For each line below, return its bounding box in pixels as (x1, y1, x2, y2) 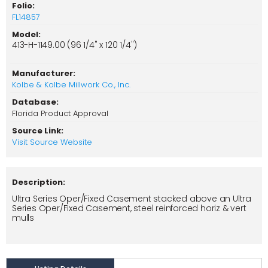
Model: (12, 29, 41, 41)
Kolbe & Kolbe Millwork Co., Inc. (12, 79, 130, 91)
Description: (12, 176, 65, 188)
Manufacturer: (12, 68, 75, 80)
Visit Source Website (12, 136, 92, 148)
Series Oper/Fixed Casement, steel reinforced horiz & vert (12, 202, 246, 215)
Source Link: (12, 125, 63, 137)
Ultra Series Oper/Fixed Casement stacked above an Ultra (12, 193, 251, 205)
